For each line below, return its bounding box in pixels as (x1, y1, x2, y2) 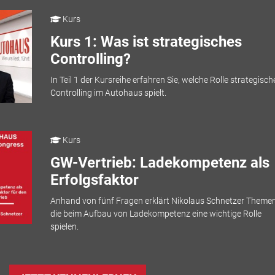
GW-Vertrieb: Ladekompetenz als (50, 153, 269, 171)
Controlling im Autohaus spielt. (50, 88, 166, 98)
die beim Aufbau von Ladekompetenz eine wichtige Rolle (50, 209, 261, 219)
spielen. (50, 222, 79, 232)
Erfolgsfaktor (50, 171, 139, 188)
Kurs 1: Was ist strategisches (50, 33, 242, 50)
